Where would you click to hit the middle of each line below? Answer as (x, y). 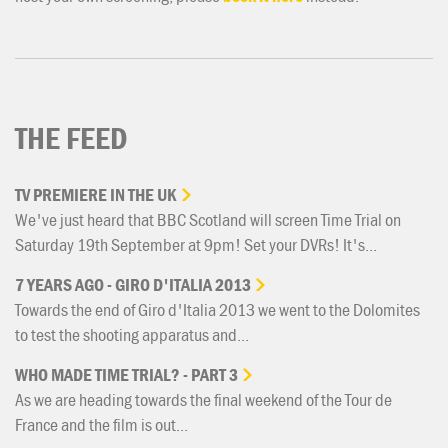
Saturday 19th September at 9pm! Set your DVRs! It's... (196, 244)
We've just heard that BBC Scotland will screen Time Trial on (208, 219)
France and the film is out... (101, 424)
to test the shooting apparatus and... (132, 334)
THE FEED (71, 137)
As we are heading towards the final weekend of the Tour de (203, 399)
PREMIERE (70, 194)
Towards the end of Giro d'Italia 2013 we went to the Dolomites (217, 309)
